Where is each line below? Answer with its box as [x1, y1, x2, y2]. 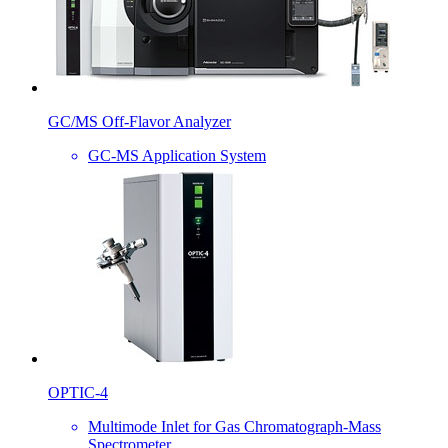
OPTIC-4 [48, 383, 108, 401]
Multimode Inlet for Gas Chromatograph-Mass [88, 417, 381, 435]
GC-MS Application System [88, 146, 266, 164]
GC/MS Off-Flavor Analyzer [48, 112, 231, 130]
